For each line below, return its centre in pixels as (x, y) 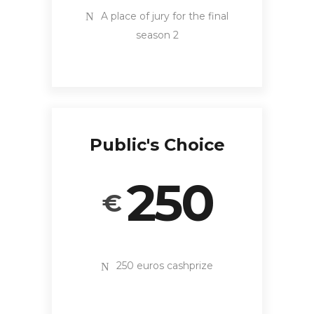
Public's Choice (157, 145)
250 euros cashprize (165, 266)
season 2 (157, 35)
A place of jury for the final (165, 16)
